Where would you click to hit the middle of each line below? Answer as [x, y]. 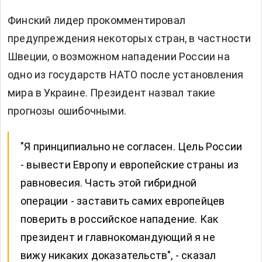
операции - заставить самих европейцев [123, 201]
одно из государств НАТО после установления [126, 75]
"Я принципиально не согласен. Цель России [132, 147]
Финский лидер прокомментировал [96, 20]
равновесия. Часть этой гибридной [109, 183]
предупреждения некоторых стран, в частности [130, 39]
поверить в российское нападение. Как [120, 219]
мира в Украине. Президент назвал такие [112, 93]
